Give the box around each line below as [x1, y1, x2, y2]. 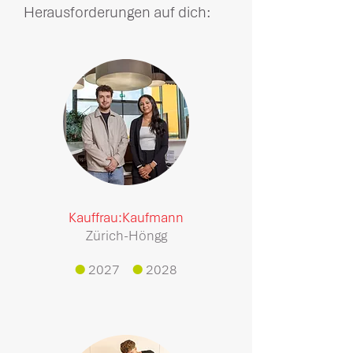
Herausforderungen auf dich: [24, 2, 211, 22]
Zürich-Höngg [85, 227, 167, 244]
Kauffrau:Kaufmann [69, 209, 184, 226]
